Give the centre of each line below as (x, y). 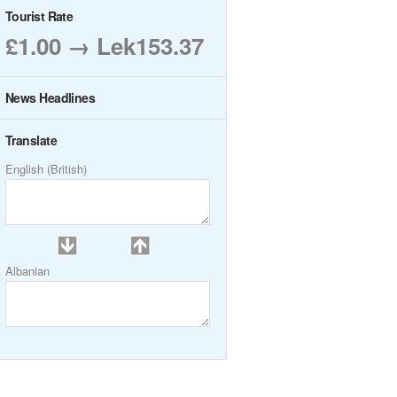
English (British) (46, 169)
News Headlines (51, 97)
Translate (31, 140)
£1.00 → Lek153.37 (105, 46)
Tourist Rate (39, 16)
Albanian (27, 271)
